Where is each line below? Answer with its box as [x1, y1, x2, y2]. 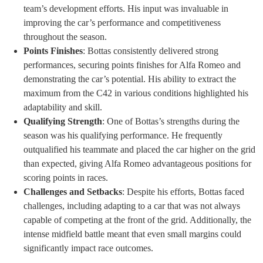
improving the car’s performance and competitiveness [23, 18, 221, 28]
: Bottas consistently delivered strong [83, 46, 218, 56]
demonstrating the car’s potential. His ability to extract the [23, 74, 236, 85]
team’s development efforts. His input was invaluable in [23, 4, 228, 14]
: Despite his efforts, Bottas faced [122, 187, 244, 197]
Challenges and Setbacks [23, 187, 122, 197]
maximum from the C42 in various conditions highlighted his [23, 88, 248, 99]
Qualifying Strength [23, 116, 102, 127]
